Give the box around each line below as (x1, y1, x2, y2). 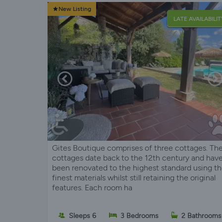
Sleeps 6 (68, 212, 96, 221)
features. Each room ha (52, 183, 132, 193)
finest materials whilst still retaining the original (52, 173, 216, 183)
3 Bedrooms (120, 212, 159, 221)
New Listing (58, 5, 91, 13)
